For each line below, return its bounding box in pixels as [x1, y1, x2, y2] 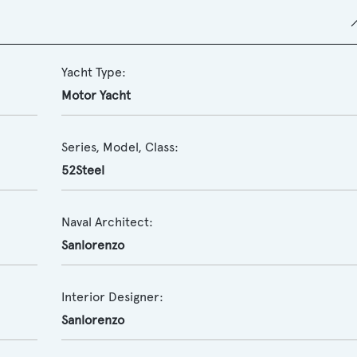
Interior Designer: [61, 289, 163, 304]
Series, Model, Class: [61, 139, 178, 155]
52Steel [61, 163, 104, 178]
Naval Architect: [61, 214, 153, 229]
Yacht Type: [61, 65, 126, 80]
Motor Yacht [61, 88, 131, 103]
